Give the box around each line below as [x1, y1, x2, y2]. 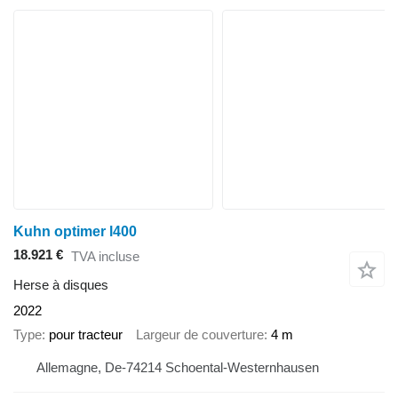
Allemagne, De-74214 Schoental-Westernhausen [36, 360, 319, 376]
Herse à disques [13, 277, 108, 293]
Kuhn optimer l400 [13, 224, 137, 240]
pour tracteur [49, 326, 123, 342]
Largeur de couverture [136, 326, 264, 342]
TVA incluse [71, 248, 139, 264]
